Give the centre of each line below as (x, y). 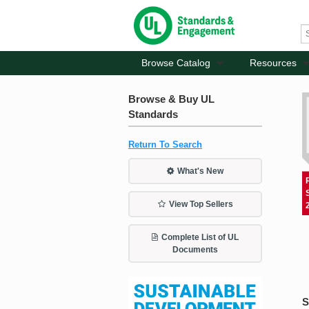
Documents (195, 249)
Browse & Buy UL (171, 99)
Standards (153, 114)
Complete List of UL (200, 237)
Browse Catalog (176, 63)
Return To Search (165, 144)
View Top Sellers (201, 204)
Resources (273, 63)
